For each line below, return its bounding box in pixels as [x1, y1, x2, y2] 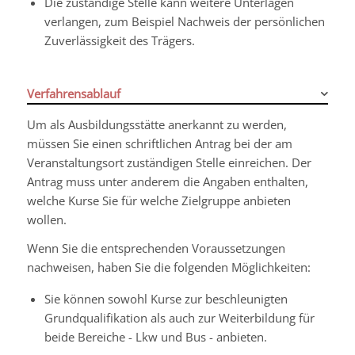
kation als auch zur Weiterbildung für [113, 310, 315, 326]
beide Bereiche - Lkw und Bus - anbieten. [44, 329, 267, 345]
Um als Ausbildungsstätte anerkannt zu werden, [26, 116, 287, 132]
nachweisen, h [26, 259, 105, 276]
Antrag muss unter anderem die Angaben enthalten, [26, 173, 308, 189]
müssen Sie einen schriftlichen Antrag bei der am [26, 135, 292, 151]
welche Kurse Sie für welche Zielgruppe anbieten [26, 192, 291, 208]
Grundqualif [44, 310, 113, 326]
